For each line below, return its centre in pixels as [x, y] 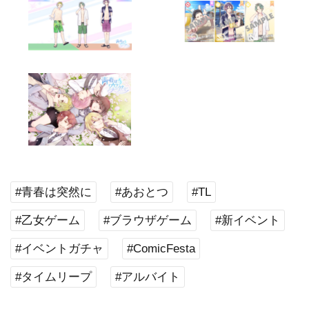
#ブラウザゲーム [148, 221]
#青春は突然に [53, 192]
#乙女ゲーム [48, 221]
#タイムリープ [53, 277]
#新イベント [248, 221]
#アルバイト [148, 277]
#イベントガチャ [59, 249]
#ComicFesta [161, 249]
